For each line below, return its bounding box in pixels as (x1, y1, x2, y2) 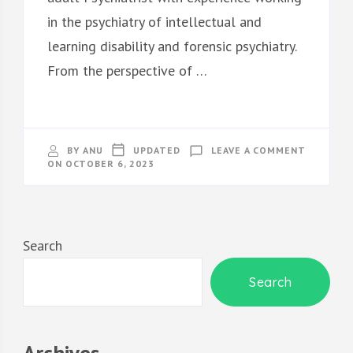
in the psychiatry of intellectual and (46, 12, 262, 31)
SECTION (305, 164, 350, 176)
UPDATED (132, 143, 180, 156)
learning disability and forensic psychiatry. (46, 36, 296, 55)
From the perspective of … (46, 61, 207, 80)
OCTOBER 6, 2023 (65, 157, 154, 169)
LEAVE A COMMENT (211, 143, 306, 156)
